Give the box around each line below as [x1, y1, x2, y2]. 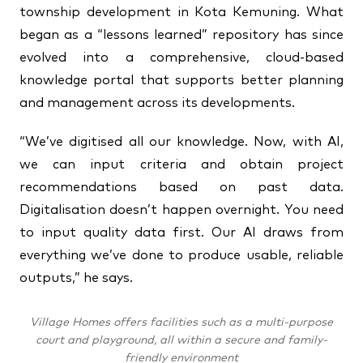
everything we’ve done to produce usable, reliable [19, 249, 344, 262]
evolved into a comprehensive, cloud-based [19, 51, 344, 64]
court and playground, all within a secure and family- [36, 335, 327, 346]
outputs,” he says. [19, 271, 133, 284]
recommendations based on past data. [19, 181, 344, 194]
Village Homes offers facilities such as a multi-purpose [30, 317, 333, 328]
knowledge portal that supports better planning [19, 74, 344, 87]
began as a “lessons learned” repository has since [19, 28, 344, 41]
